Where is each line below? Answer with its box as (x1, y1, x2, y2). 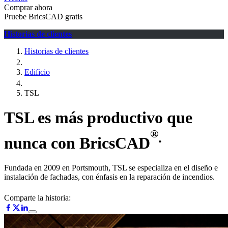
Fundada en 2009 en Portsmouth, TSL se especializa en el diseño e (4, 163, 218, 173)
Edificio (24, 68, 50, 76)
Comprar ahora (4, 3, 52, 12)
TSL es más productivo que (4, 108, 192, 127)
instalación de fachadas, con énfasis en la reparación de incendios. (4, 173, 215, 182)
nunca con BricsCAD (4, 133, 150, 152)
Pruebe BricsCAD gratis (4, 12, 82, 21)
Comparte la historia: (4, 193, 71, 203)
